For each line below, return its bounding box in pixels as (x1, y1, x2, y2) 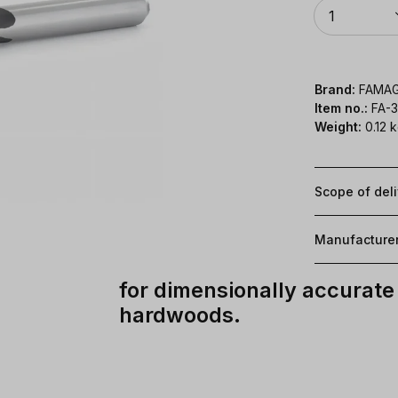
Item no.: (314, 99, 371, 115)
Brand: (314, 81, 355, 97)
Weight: (314, 118, 362, 134)
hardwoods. (119, 301, 241, 328)
